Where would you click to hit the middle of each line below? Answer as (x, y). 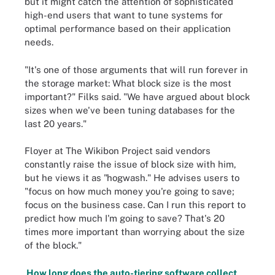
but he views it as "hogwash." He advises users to (132, 178)
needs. (39, 42)
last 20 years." (56, 123)
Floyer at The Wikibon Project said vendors (118, 151)
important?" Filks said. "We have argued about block (137, 96)
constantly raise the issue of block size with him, (130, 164)
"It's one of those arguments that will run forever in (136, 69)
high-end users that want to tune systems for (124, 15)
